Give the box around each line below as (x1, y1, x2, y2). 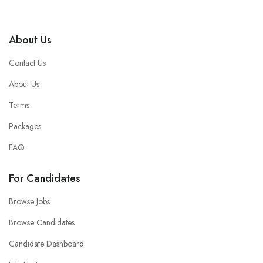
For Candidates (9, 170, 80, 186)
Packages (9, 120, 41, 132)
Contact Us (9, 56, 46, 69)
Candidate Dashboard (9, 237, 84, 249)
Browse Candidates (9, 216, 75, 228)
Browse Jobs (9, 195, 50, 207)
